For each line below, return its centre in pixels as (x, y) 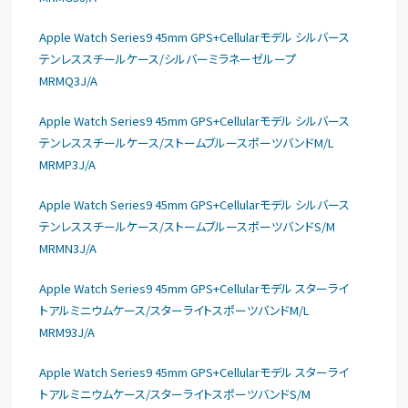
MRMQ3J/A (69, 81)
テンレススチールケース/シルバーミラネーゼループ (168, 59)
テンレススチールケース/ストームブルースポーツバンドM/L (187, 143)
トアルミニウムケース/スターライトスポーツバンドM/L (175, 310)
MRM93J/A (67, 332)
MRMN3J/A (68, 248)
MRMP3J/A (68, 164)
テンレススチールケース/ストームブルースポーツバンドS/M (188, 226)
